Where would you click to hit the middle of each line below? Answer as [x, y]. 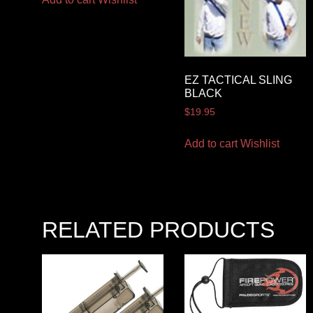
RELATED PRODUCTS [158, 230]
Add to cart [211, 144]
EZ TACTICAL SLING [238, 80]
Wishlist [260, 144]
